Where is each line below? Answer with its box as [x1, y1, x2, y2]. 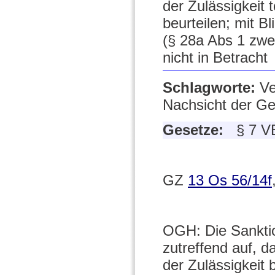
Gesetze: [163, 122, 228, 139]
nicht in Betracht [163, 48, 268, 66]
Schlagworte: [163, 79, 260, 96]
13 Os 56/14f [188, 172, 272, 189]
